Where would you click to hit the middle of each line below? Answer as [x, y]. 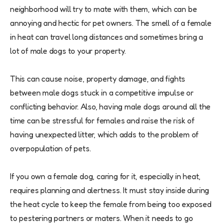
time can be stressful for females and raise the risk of [102, 121]
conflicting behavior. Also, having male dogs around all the [111, 107]
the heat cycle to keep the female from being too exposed [111, 204]
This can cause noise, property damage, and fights [98, 79]
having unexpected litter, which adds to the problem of [105, 135]
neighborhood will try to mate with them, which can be [104, 9]
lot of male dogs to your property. [68, 51]
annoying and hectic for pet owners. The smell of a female [111, 23]
